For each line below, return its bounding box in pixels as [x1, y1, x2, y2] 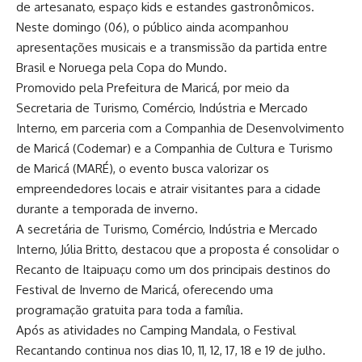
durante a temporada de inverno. [16, 200, 198, 217]
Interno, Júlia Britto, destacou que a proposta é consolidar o [16, 241, 339, 257]
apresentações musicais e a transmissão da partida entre [16, 39, 327, 55]
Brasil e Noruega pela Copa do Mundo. [16, 59, 227, 75]
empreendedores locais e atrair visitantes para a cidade [16, 180, 321, 196]
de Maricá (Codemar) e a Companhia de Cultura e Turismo [16, 140, 333, 156]
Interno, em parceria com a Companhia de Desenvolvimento [16, 120, 344, 136]
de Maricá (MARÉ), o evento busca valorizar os [16, 160, 269, 176]
